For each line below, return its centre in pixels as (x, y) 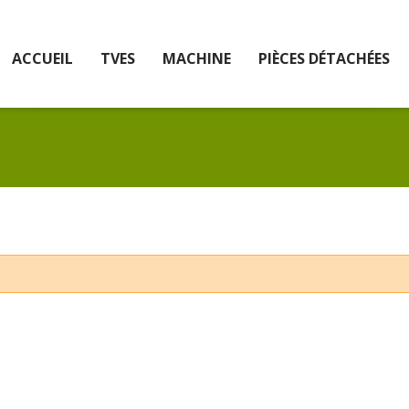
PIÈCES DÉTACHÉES (324, 58)
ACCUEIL (42, 58)
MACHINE (197, 58)
